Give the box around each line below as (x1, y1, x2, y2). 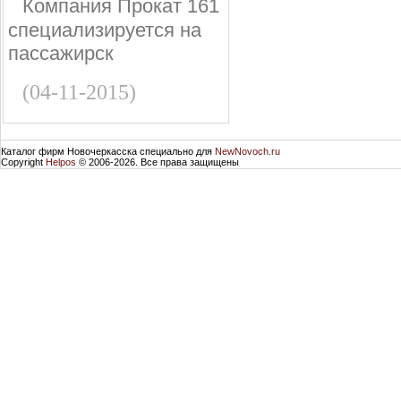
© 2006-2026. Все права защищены (76, 157, 239, 167)
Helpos (46, 157, 76, 167)
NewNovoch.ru (215, 146, 280, 157)
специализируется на (7, 19, 201, 41)
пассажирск (7, 42, 114, 64)
